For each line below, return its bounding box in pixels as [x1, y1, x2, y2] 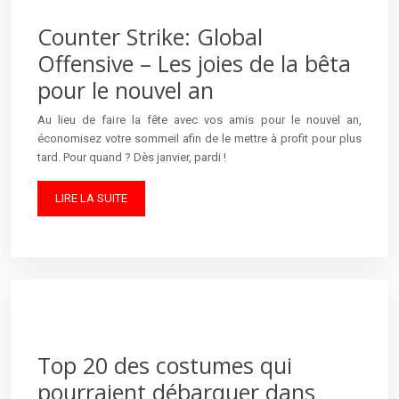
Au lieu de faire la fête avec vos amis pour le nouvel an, [37, 112, 362, 126]
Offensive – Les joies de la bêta [37, 47, 351, 78]
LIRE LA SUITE [55, 191, 127, 205]
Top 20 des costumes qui [37, 349, 292, 380]
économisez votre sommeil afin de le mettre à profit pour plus [37, 131, 362, 145]
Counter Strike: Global [37, 20, 263, 52]
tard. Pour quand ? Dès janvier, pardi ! [37, 150, 226, 164]
